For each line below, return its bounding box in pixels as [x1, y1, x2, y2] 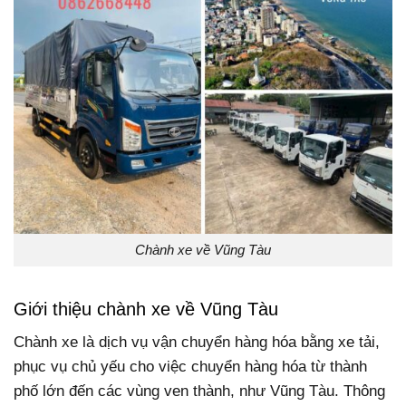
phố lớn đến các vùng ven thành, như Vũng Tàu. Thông [14, 382, 385, 401]
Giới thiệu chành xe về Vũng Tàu [14, 298, 278, 319]
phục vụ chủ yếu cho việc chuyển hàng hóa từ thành [14, 358, 367, 376]
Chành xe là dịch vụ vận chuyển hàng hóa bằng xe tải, [14, 333, 380, 352]
